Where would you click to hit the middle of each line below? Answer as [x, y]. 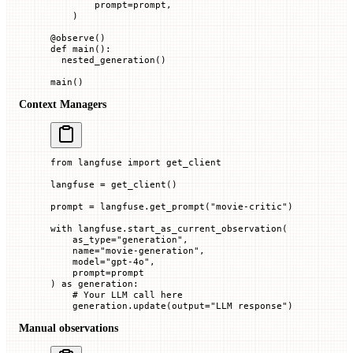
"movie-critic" [249, 207]
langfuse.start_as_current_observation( [180, 229]
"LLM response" [249, 306]
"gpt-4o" [128, 262]
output [188, 306]
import [144, 163]
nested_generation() [108, 60]
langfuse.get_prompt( [152, 207]
